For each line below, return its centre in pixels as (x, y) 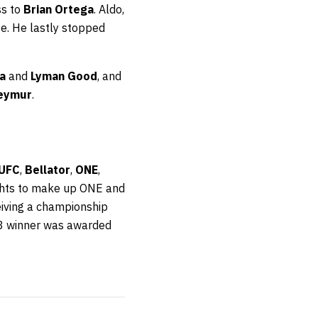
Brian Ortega (59, 9)
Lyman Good (64, 76)
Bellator (48, 169)
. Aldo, (109, 9)
